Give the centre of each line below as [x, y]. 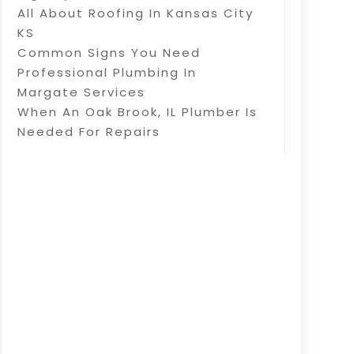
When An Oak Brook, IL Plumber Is [137, 111]
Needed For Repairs [88, 131]
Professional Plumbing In [107, 72]
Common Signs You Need [109, 52]
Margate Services [81, 92]
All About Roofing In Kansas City [135, 13]
